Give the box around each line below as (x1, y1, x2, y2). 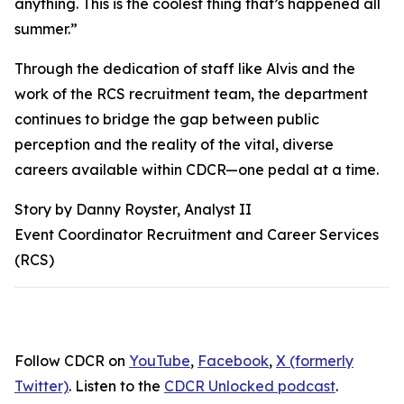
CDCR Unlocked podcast (164, 377, 335, 396)
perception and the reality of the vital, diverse (14, 135, 334, 154)
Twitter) (14, 377, 69, 396)
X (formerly (276, 352, 353, 371)
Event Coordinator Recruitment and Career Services (14, 225, 379, 244)
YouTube (129, 352, 190, 371)
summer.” (14, 20, 78, 39)
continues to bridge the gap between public (14, 110, 319, 129)
